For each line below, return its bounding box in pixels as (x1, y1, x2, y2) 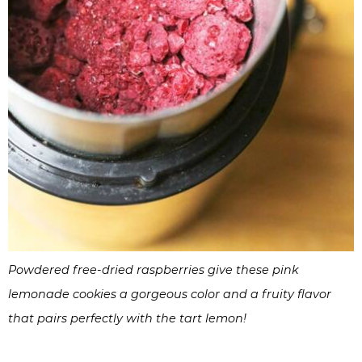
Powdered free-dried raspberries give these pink (8, 263, 298, 278)
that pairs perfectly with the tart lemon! (8, 311, 246, 326)
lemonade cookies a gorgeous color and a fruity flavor (8, 287, 331, 302)
